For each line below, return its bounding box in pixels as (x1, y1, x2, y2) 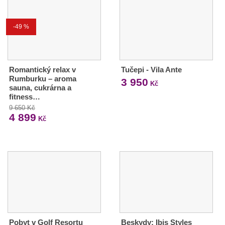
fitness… (9, 92, 40, 101)
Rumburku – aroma (9, 74, 76, 83)
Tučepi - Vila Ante (121, 65, 182, 74)
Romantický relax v (9, 65, 76, 74)
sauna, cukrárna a (9, 83, 71, 92)
